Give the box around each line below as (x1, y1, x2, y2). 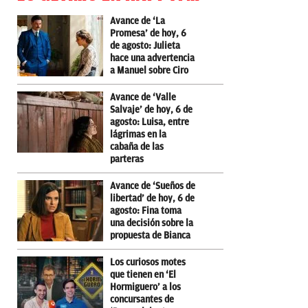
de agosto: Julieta (110, 40, 180, 51)
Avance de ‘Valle (110, 91, 176, 102)
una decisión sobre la (110, 217, 193, 228)
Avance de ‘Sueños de (110, 180, 195, 191)
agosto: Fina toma (110, 205, 181, 216)
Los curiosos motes (110, 256, 186, 267)
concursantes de (110, 294, 174, 305)
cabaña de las (110, 141, 164, 152)
